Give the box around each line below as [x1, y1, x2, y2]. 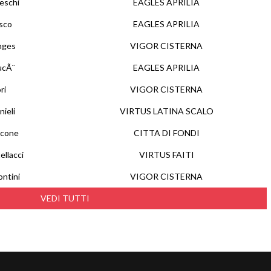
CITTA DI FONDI [133, 128, 200, 138]
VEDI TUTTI [41, 193, 90, 203]
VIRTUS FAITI [139, 149, 194, 160]
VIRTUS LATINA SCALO [119, 106, 214, 116]
